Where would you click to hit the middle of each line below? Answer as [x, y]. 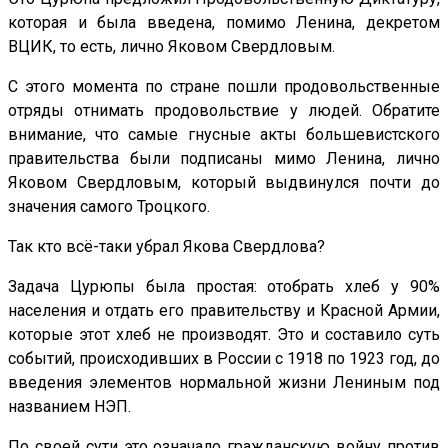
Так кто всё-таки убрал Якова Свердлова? [166, 246]
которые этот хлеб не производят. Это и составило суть [224, 334]
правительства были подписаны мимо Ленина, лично [224, 158]
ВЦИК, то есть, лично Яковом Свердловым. [171, 46]
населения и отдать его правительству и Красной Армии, [224, 310]
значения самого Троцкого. [109, 206]
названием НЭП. [69, 406]
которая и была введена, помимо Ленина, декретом [224, 22]
